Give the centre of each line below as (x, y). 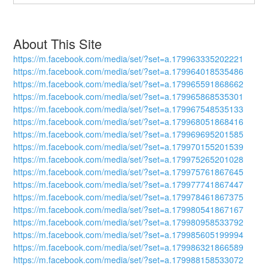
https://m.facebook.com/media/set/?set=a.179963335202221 (129, 59)
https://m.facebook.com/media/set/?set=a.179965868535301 (129, 97)
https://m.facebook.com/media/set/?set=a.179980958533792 (129, 222)
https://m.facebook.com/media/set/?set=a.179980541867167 (129, 210)
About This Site (58, 44)
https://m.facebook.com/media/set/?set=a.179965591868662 (129, 84)
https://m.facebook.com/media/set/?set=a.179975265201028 (129, 159)
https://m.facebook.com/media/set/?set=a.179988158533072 (129, 260)
